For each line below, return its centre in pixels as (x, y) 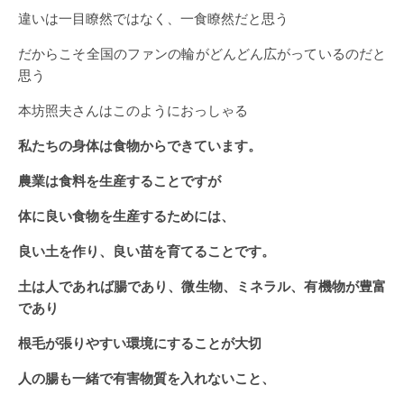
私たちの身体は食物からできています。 (140, 145)
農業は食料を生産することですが (119, 180)
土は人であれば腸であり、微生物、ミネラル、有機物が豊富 (202, 285)
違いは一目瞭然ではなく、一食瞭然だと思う (153, 18)
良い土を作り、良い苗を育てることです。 (147, 250)
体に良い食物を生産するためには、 (126, 215)
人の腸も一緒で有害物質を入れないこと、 (147, 377)
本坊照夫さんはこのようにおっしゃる (133, 110)
